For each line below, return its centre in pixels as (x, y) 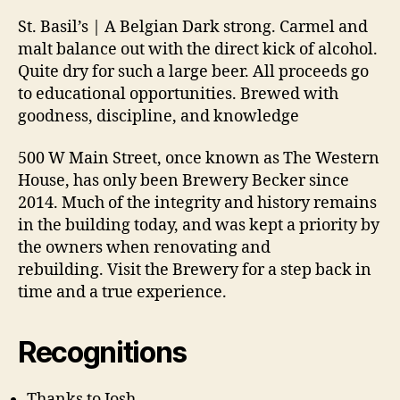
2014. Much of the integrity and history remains (197, 204)
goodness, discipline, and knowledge (158, 116)
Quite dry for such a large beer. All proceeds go (193, 71)
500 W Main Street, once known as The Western (199, 159)
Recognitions (103, 353)
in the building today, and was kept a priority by (199, 226)
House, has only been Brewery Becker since (183, 181)
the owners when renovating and (144, 248)
